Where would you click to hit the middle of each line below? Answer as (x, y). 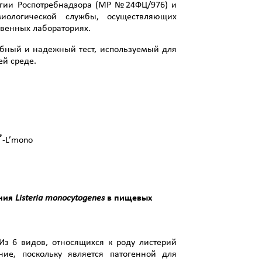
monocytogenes (75, 199)
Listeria (29, 199)
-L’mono (18, 140)
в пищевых (128, 199)
